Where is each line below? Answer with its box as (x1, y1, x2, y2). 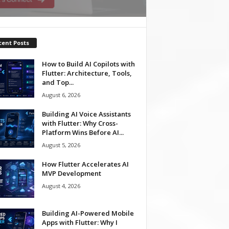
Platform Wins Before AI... (41, 127, 124, 137)
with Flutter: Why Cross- (41, 118, 118, 128)
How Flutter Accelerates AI (41, 159, 129, 169)
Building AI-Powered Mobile (41, 208, 134, 218)
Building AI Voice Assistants (41, 109, 131, 119)
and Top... (41, 77, 74, 87)
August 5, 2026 (41, 141, 80, 149)
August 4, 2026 (41, 181, 80, 190)
